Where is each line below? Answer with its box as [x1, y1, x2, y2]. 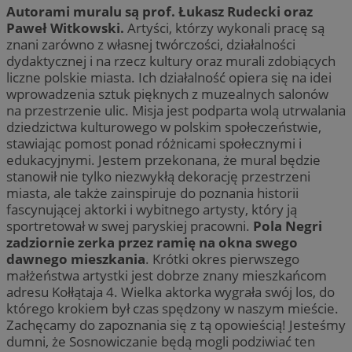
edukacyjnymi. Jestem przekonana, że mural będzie [6, 150, 321, 169]
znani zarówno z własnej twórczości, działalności [6, 35, 295, 53]
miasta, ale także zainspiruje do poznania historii [6, 183, 299, 202]
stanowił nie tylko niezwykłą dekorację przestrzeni [6, 167, 310, 185]
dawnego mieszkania [6, 249, 145, 268]
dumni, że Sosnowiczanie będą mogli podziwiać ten [6, 332, 315, 350]
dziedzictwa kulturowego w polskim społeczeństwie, [6, 117, 321, 136]
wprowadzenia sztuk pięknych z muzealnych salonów [6, 84, 328, 103]
